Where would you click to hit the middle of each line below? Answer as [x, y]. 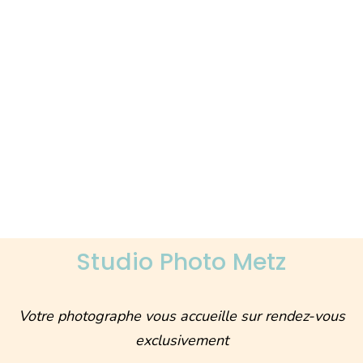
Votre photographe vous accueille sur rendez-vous [181, 316]
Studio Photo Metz [181, 262]
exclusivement [181, 341]
